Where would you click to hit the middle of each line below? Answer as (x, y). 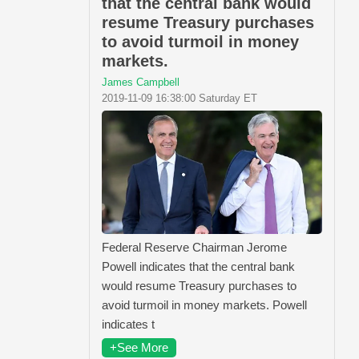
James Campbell (141, 82)
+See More (139, 347)
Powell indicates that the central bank (198, 266)
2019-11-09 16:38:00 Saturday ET (179, 98)
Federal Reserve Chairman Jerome (194, 247)
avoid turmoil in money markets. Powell (204, 305)
